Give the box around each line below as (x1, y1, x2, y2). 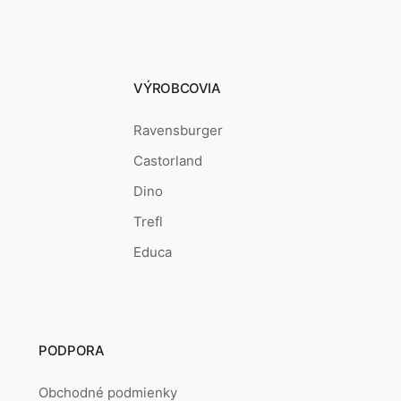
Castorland (133, 151, 203, 169)
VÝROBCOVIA (133, 79, 221, 97)
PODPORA (38, 341, 105, 359)
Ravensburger (133, 121, 224, 139)
